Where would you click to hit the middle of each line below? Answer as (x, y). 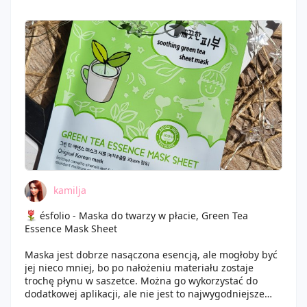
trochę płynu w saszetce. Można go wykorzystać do (141, 281)
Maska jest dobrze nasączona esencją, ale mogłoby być (151, 255)
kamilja (70, 190)
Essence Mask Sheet (71, 229)
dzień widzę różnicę (70, 11)
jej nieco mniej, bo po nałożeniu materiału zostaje (139, 268)
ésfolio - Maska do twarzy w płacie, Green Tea (143, 216)
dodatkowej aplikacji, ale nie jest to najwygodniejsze (145, 294)
